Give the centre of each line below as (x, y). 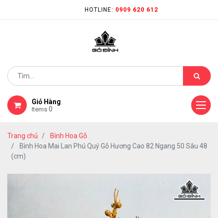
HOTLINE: (100, 10)
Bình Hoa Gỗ (69, 136)
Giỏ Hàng (46, 102)
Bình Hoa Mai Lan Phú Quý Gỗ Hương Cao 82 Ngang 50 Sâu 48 (113, 146)
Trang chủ (23, 136)
